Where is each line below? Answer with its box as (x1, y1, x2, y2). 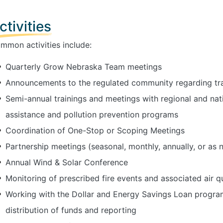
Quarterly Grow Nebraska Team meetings (5, 61, 162, 72)
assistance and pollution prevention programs (5, 109, 178, 119)
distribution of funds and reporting (5, 205, 136, 215)
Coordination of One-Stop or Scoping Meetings (5, 125, 185, 135)
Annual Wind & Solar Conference (5, 157, 128, 167)
